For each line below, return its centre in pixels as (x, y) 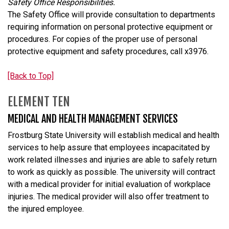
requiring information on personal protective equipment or (110, 27)
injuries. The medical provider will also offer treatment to (108, 196)
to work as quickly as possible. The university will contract (111, 172)
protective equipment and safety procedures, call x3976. (108, 51)
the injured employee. (46, 209)
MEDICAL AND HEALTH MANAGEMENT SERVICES (93, 119)
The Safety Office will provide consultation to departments (111, 14)
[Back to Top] (31, 76)
